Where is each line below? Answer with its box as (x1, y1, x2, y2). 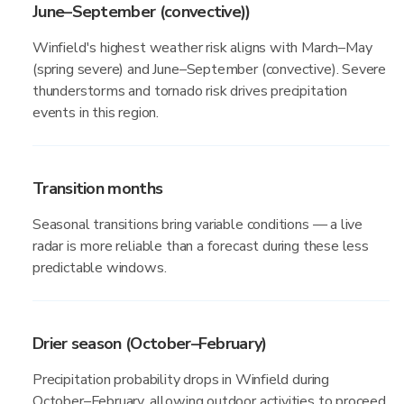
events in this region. (32, 103, 160, 123)
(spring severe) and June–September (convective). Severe (32, 60, 387, 79)
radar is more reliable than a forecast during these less (32, 236, 369, 256)
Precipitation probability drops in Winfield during (32, 370, 330, 390)
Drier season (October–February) (32, 333, 267, 354)
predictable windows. (32, 258, 167, 278)
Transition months (32, 178, 163, 199)
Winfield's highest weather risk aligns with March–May (32, 38, 372, 58)
